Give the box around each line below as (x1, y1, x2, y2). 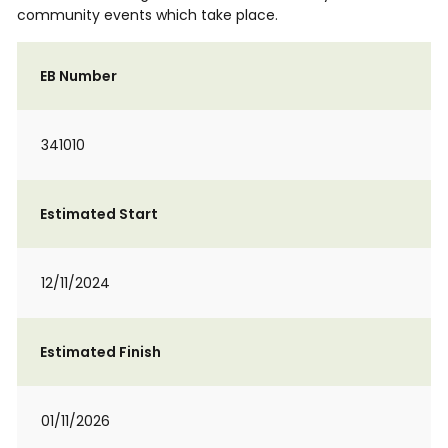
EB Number (40, 66, 117, 86)
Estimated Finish (40, 342, 161, 362)
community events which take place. (17, 5, 278, 25)
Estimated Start (40, 204, 158, 224)
